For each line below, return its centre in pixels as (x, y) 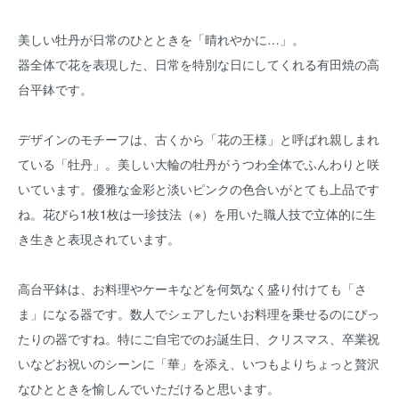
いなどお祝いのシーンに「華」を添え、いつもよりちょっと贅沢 (199, 363)
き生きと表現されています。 (99, 239)
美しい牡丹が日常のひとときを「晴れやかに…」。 (161, 39)
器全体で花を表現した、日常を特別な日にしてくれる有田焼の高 (199, 64)
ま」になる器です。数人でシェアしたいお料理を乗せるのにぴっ (199, 313)
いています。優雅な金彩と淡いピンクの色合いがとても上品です (199, 189)
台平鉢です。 (55, 89)
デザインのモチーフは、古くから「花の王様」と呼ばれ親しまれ (199, 139)
